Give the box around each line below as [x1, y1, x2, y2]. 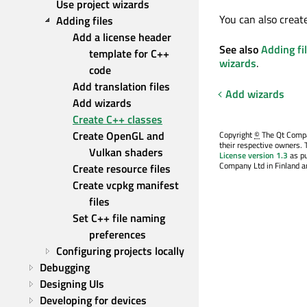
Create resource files [73, 160, 171, 177]
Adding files [56, 12, 113, 29]
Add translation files [73, 78, 170, 95]
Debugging [40, 259, 90, 275]
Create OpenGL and [73, 127, 164, 144]
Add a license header [73, 29, 171, 45]
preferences [89, 226, 146, 243]
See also [219, 40, 261, 58]
